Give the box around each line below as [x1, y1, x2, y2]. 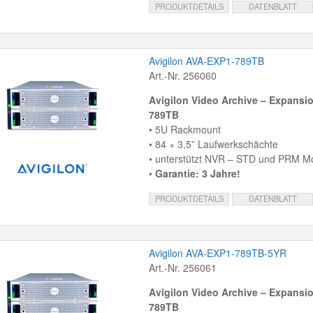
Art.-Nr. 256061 [148, 261, 217, 275]
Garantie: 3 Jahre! [154, 166, 240, 181]
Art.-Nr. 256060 [148, 68, 217, 83]
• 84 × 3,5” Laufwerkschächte [148, 137, 278, 152]
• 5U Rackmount [148, 122, 221, 137]
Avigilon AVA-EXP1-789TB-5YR [148, 246, 286, 261]
